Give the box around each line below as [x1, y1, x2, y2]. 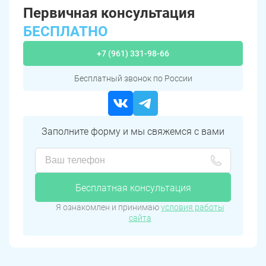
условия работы [160, 202, 224, 213]
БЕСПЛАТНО [23, 23, 108, 40]
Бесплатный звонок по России [74, 74, 192, 84]
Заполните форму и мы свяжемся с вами [42, 126, 224, 138]
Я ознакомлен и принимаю [55, 202, 161, 213]
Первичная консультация [23, 5, 195, 22]
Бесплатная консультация [75, 182, 191, 194]
